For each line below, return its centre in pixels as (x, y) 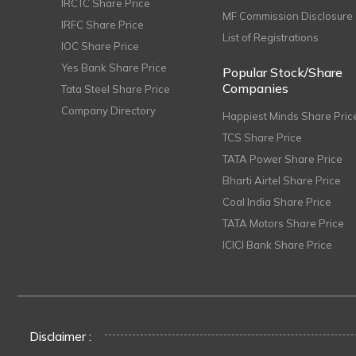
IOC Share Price (100, 46)
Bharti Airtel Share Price (282, 180)
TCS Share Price (263, 137)
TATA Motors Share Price (284, 223)
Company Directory (108, 110)
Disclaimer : (60, 337)
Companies (256, 88)
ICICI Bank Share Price (278, 245)
